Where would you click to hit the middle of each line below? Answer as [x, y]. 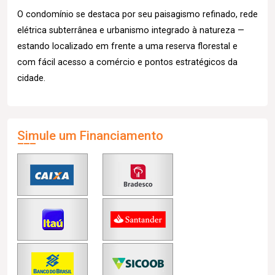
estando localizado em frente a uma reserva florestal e [127, 46]
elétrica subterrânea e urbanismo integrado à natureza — [131, 30]
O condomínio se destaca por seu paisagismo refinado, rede [137, 14]
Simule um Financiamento [90, 136]
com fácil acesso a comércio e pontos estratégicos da [127, 62]
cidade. [31, 78]
